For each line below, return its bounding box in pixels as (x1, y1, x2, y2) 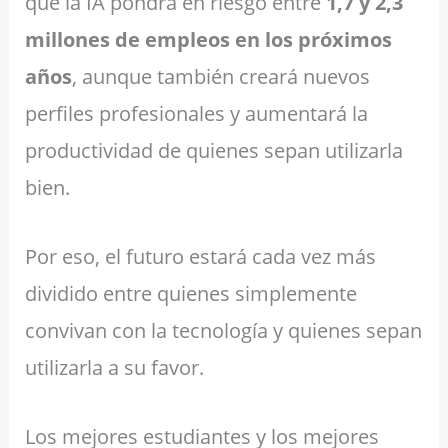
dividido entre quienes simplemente (24, 280, 357, 308)
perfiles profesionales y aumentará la (24, 100, 368, 128)
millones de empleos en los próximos (24, 26, 392, 54)
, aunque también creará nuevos (71, 63, 370, 91)
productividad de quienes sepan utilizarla (24, 137, 403, 165)
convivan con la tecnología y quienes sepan (24, 317, 422, 345)
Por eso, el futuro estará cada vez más (24, 243, 376, 271)
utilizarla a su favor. (24, 354, 204, 382)
